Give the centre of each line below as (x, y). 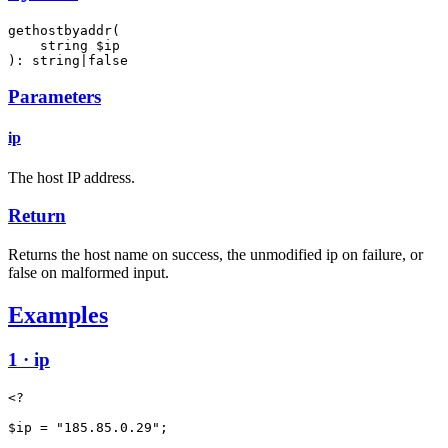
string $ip (64, 45)
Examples (58, 315)
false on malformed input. (88, 273)
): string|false (68, 60)
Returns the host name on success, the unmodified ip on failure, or (215, 255)
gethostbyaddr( (64, 30)
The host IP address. (71, 177)
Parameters (54, 97)
